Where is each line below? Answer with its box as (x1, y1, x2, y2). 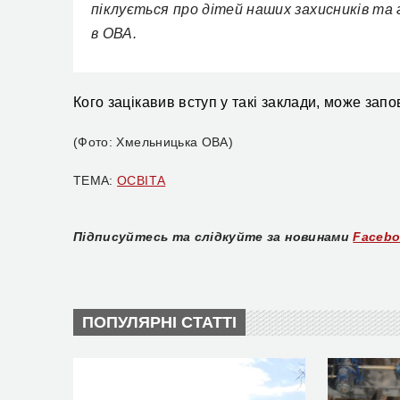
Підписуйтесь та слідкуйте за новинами (73, 229, 349, 244)
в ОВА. (91, 26, 137, 41)
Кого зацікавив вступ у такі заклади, (73, 95, 324, 110)
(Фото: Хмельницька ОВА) (73, 135, 234, 149)
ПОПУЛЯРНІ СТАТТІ (82, 313, 237, 331)
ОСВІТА (117, 173, 166, 187)
